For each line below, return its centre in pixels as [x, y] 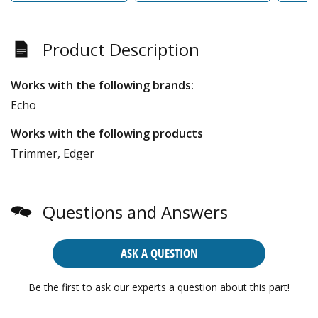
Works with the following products [107, 133]
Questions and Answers [135, 212]
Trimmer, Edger [53, 153]
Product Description [121, 49]
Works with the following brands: [102, 85]
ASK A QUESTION [159, 253]
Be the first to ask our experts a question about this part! [159, 287]
